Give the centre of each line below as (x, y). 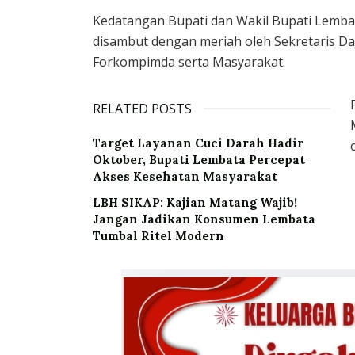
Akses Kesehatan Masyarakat (185, 177)
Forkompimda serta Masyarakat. (189, 62)
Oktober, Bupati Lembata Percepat (199, 160)
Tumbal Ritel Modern (158, 236)
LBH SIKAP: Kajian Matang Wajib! (195, 203)
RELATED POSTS (142, 109)
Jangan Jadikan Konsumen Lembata (204, 219)
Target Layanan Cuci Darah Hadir (198, 143)
